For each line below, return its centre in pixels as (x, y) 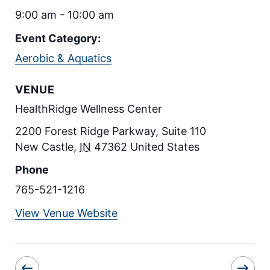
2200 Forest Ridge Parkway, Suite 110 (111, 131)
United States (165, 146)
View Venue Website (66, 213)
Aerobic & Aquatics (63, 58)
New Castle (44, 146)
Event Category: (58, 38)
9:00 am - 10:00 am (64, 14)
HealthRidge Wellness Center (89, 108)
